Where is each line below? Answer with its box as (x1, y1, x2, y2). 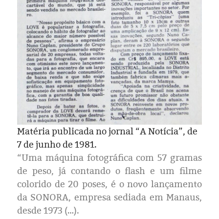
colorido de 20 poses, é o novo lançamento (17, 178, 202, 191)
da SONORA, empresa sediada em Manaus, (17, 191, 202, 204)
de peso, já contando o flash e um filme (17, 165, 202, 177)
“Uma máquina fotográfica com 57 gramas (17, 152, 202, 164)
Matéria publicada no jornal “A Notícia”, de (17, 125, 197, 138)
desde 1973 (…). (17, 204, 79, 217)
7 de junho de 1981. (17, 138, 97, 151)
